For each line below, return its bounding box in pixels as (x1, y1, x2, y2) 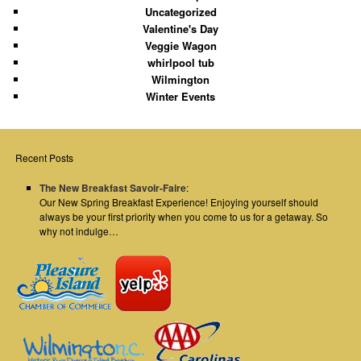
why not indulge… (39, 224, 119, 239)
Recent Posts (15, 150, 74, 164)
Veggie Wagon (144, 37, 217, 53)
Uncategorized (144, 3, 217, 19)
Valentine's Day (143, 20, 218, 36)
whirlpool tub (147, 54, 214, 70)
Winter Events (146, 88, 215, 104)
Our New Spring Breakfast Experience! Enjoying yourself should (39, 195, 319, 210)
